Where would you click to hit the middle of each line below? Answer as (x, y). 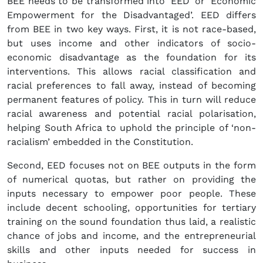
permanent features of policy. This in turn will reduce (131, 100)
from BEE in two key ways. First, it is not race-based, (131, 29)
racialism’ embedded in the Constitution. (100, 142)
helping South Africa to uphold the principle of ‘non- (131, 128)
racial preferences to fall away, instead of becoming (131, 86)
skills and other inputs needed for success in (131, 250)
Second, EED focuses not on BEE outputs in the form (131, 166)
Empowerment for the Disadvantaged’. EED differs (131, 15)
